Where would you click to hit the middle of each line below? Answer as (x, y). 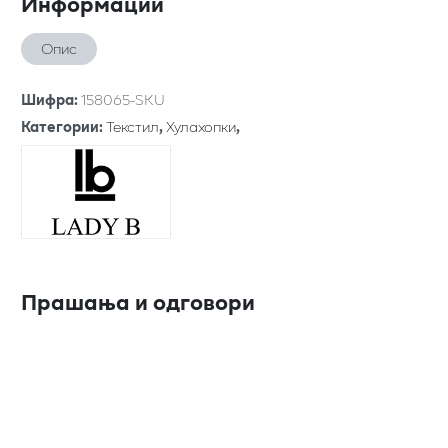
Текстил (132, 126)
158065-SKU (123, 99)
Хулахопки (201, 126)
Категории (60, 126)
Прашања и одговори (138, 300)
